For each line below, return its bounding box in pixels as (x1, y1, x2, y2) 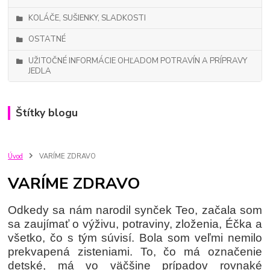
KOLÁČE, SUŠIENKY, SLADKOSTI (28, 12, 146, 24)
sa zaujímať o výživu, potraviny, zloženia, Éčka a (8, 217, 262, 230)
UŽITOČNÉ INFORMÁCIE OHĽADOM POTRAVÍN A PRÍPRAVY (28, 55, 247, 66)
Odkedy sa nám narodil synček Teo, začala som (8, 203, 262, 216)
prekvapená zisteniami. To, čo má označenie (8, 245, 262, 258)
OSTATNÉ (28, 34, 66, 45)
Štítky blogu (15, 105, 78, 120)
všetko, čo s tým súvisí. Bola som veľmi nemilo (8, 231, 262, 244)
